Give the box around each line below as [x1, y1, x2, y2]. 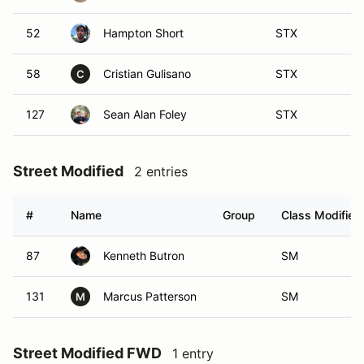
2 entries [134, 163, 188, 180]
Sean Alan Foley [103, 107, 187, 121]
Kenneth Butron [103, 249, 184, 262]
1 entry [172, 345, 214, 362]
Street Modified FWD [13, 344, 162, 362]
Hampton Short [103, 26, 184, 40]
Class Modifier [281, 208, 358, 222]
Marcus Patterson [103, 289, 197, 303]
